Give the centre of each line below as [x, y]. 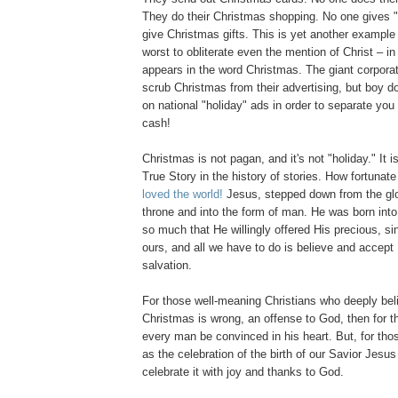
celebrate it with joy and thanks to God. [243, 372]
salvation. [167, 266]
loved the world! [183, 195]
